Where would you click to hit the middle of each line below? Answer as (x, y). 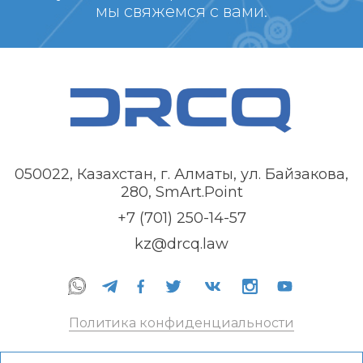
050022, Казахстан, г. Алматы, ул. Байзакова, (181, 175)
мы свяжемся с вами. (181, 11)
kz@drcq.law (181, 244)
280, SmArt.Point (181, 192)
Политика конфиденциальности (181, 323)
